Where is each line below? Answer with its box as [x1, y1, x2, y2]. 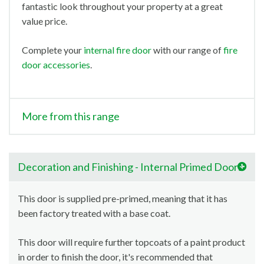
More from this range [22, 110, 120, 123]
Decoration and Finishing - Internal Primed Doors [18, 160, 243, 174]
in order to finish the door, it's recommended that [18, 251, 213, 263]
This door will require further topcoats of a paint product [18, 236, 245, 248]
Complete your [22, 44, 84, 56]
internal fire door [84, 44, 151, 56]
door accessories [22, 59, 90, 71]
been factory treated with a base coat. [18, 207, 170, 219]
